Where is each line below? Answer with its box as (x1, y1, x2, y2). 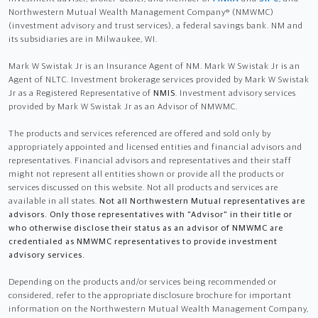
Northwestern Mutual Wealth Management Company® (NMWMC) (9, 8, 274, 17)
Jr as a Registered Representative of (9, 89, 153, 98)
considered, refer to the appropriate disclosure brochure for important (9, 291, 292, 300)
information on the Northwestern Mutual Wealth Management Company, (9, 305, 309, 314)
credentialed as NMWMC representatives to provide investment (9, 237, 278, 246)
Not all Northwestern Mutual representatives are (99, 197, 305, 206)
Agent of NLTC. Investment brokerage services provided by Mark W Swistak (9, 75, 309, 84)
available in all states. (9, 197, 99, 206)
